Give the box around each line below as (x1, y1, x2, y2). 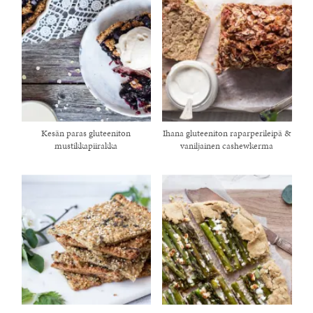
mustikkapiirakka (54, 140, 118, 153)
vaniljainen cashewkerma (180, 140, 274, 153)
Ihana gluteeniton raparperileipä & (163, 127, 291, 140)
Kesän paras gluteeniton (41, 127, 131, 140)
